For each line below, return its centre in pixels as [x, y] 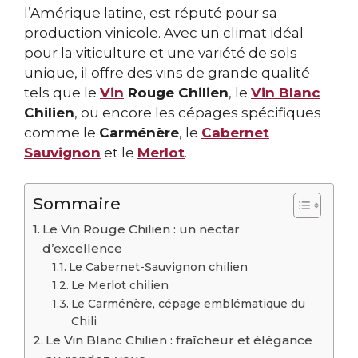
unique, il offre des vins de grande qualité [167, 72]
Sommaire [77, 204]
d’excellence [83, 249]
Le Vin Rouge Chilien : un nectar [141, 229]
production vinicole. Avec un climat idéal [164, 32]
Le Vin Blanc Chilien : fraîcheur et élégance [179, 340]
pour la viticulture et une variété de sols [161, 52]
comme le [62, 132]
